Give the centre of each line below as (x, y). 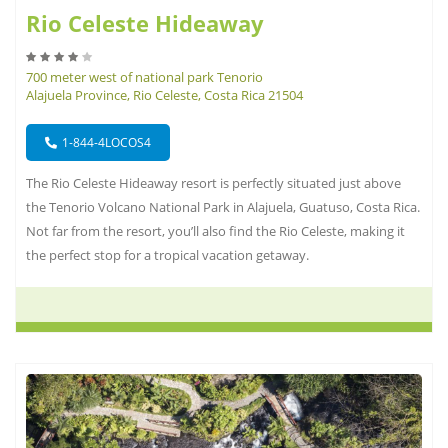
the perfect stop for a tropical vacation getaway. (167, 255)
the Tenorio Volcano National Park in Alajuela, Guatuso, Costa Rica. (223, 207)
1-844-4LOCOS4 (106, 143)
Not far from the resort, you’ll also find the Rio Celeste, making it (215, 231)
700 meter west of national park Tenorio (144, 77)
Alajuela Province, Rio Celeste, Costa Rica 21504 (164, 95)
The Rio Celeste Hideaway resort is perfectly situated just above (213, 183)
